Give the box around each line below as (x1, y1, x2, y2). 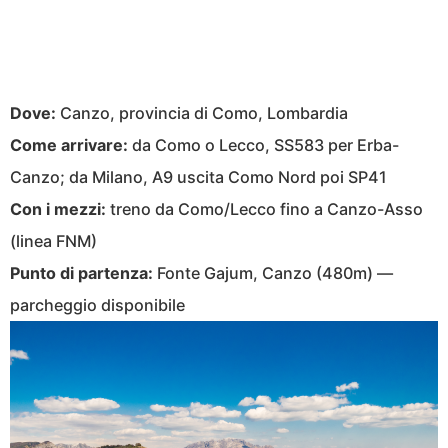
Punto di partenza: (10, 262, 153, 283)
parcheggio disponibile (10, 294, 185, 315)
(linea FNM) (10, 230, 97, 251)
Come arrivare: (10, 134, 128, 155)
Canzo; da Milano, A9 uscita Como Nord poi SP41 (10, 166, 387, 187)
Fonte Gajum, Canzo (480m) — (153, 262, 393, 283)
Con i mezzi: (10, 198, 106, 219)
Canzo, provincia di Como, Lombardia (56, 102, 348, 123)
